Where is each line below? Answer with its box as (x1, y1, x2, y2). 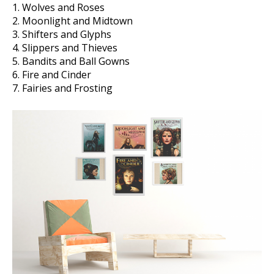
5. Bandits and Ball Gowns (12, 54, 130, 68)
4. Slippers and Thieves (12, 41, 117, 54)
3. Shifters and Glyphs (12, 28, 111, 41)
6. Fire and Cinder (12, 68, 91, 81)
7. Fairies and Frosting (12, 81, 113, 95)
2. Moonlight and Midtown (12, 14, 133, 28)
